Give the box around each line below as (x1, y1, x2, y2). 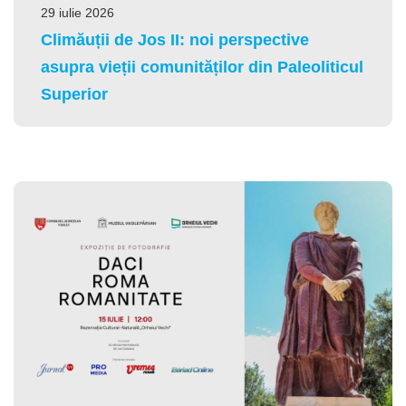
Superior (41, 85, 108, 104)
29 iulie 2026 (41, 5, 114, 21)
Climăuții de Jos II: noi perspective (41, 31, 309, 50)
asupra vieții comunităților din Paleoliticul (41, 58, 363, 77)
